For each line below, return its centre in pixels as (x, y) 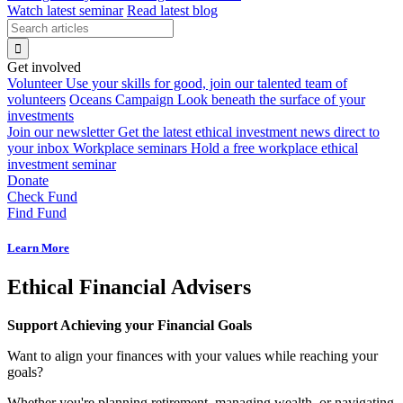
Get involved (44, 67)
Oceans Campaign (121, 99)
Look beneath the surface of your (271, 99)
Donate (28, 180)
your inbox (38, 148)
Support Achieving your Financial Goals (130, 326)
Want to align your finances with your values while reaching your (193, 356)
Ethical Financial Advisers (129, 287)
